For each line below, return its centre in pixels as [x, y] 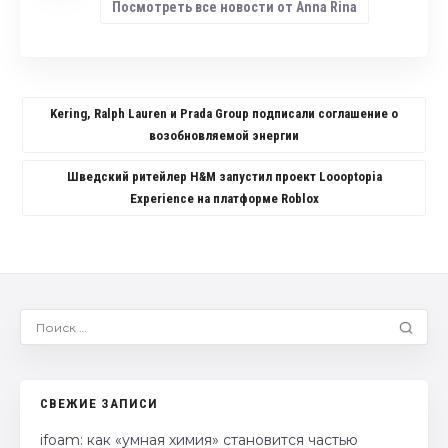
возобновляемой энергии [224, 135]
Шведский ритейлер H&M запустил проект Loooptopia [224, 176]
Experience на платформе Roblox [224, 198]
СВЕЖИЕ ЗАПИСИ [99, 403]
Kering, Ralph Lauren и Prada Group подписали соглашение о [224, 113]
